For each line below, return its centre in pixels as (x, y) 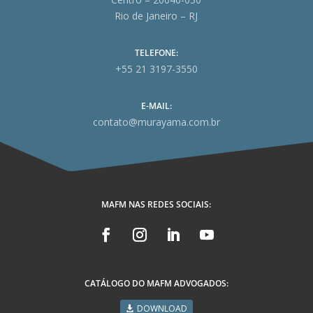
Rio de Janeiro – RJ (156, 15)
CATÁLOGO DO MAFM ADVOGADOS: (156, 283)
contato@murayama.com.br (156, 122)
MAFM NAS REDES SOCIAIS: (156, 204)
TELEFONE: (156, 52)
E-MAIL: (156, 105)
